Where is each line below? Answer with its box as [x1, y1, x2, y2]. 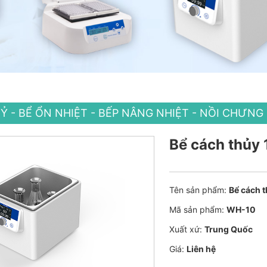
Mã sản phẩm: [169, 204, 225, 215]
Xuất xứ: [169, 223, 203, 234]
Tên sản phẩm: [169, 184, 227, 195]
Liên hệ [187, 243, 216, 254]
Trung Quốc [204, 223, 253, 234]
